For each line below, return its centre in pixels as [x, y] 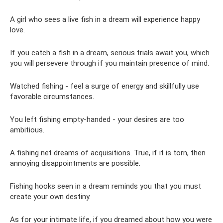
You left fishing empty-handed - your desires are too [97, 119]
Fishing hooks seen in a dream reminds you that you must [106, 186]
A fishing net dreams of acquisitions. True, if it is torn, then [108, 153]
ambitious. [27, 130]
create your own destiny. [50, 197]
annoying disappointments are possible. [75, 163]
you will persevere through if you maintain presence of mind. [110, 63]
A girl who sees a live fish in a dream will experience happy [105, 19]
